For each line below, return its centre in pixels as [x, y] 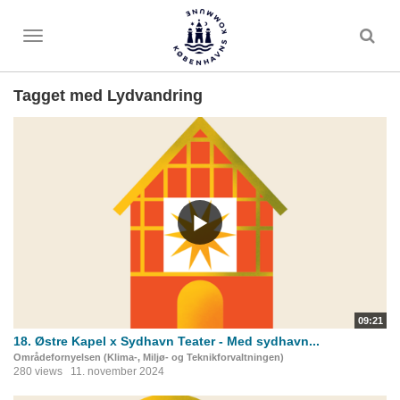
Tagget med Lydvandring [108, 96]
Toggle [49, 39]
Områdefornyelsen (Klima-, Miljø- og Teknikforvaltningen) [149, 357]
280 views [38, 371]
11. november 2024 [117, 371]
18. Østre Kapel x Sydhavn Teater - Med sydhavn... [167, 341]
